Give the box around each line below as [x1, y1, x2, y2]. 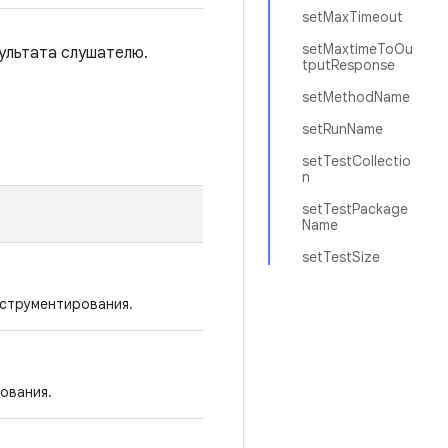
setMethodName [302, 88, 410, 106]
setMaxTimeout [302, 8, 403, 26]
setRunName [302, 120, 383, 138]
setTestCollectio [302, 152, 411, 170]
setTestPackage [302, 200, 408, 218]
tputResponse [302, 56, 395, 74]
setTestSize [302, 248, 380, 266]
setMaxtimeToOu [302, 40, 413, 58]
